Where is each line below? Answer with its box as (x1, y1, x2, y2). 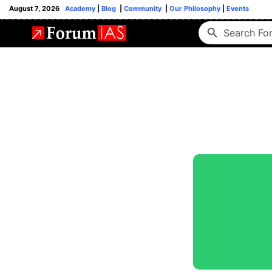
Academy (65, 4, 95, 13)
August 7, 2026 (9, 4, 65, 13)
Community (122, 4, 165, 13)
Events (225, 4, 249, 13)
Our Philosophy (168, 4, 220, 13)
